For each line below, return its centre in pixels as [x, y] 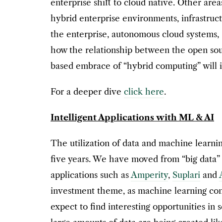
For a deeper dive [87, 92]
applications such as [91, 175]
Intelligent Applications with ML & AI [132, 118]
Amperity [149, 175]
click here [144, 92]
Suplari [186, 175]
